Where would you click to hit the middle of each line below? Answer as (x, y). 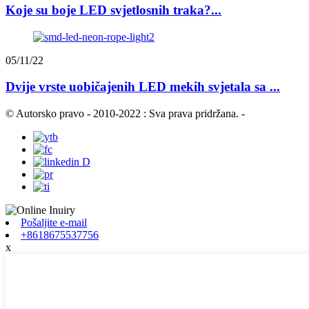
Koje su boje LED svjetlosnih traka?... (113, 10)
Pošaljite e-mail (54, 223)
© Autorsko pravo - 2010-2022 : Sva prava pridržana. (122, 114)
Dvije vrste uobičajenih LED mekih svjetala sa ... (143, 87)
